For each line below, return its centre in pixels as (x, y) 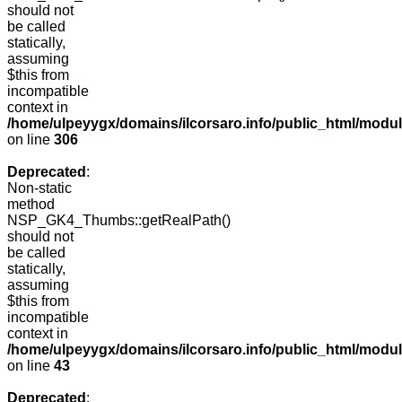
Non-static (39, 188)
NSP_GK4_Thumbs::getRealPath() (119, 221)
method (31, 205)
